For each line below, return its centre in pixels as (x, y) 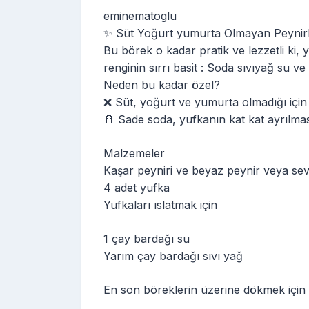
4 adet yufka (137, 187)
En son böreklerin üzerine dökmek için (205, 289)
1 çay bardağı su (147, 238)
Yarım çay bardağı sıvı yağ (173, 256)
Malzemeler (134, 153)
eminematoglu (140, 16)
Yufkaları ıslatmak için (160, 205)
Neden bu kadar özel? (162, 84)
